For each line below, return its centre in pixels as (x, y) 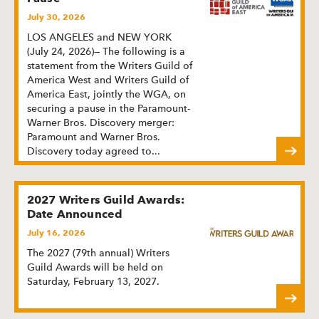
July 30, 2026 (56, 16)
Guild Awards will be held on (95, 267)
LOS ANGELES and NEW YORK (99, 37)
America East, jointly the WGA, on (106, 94)
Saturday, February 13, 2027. (93, 281)
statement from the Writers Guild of (110, 65)
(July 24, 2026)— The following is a (106, 51)
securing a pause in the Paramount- (109, 108)
